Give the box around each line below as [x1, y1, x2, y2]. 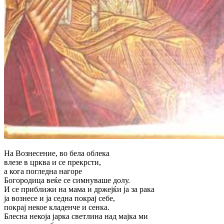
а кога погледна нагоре [4, 166, 82, 175]
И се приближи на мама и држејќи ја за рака [4, 184, 154, 193]
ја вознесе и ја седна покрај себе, [4, 193, 115, 202]
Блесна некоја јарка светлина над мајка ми [4, 211, 148, 220]
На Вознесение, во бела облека [4, 148, 109, 157]
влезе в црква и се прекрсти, [4, 157, 101, 166]
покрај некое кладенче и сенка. [4, 202, 109, 211]
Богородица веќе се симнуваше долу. [4, 175, 130, 184]
